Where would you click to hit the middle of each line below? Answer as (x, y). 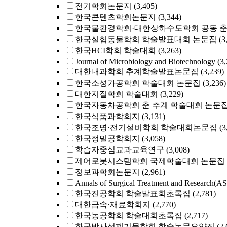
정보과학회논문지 (107, 172)
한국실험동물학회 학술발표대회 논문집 (146, 39)
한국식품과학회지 (107, 116)
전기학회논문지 (103, 6)
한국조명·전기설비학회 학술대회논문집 (146, 127)
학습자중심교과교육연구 (120, 150)
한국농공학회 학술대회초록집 (129, 216)
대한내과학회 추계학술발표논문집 (137, 72)
